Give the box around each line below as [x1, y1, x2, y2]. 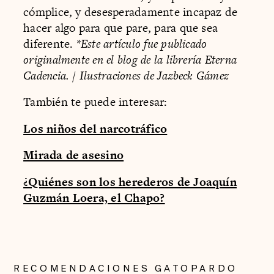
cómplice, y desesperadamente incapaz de [23, 3, 238, 20]
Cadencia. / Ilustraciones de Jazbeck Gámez [23, 67, 229, 84]
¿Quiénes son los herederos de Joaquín [23, 173, 237, 190]
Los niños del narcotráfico [23, 120, 168, 137]
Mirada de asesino [23, 147, 124, 164]
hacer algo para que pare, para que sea [23, 19, 218, 36]
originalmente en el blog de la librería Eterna [23, 51, 237, 68]
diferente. [23, 35, 76, 52]
